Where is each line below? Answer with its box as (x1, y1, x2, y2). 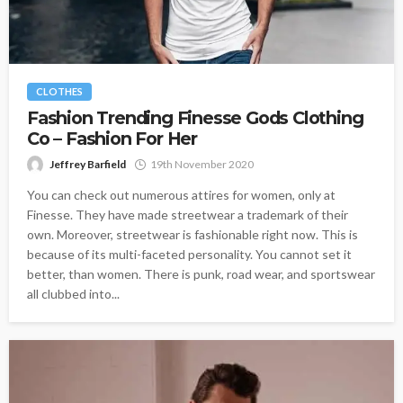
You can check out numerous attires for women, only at (27, 186, 336, 202)
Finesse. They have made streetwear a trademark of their (27, 206, 348, 222)
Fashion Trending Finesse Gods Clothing (27, 106, 363, 129)
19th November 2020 (150, 157, 254, 171)
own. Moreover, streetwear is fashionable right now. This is (27, 226, 358, 242)
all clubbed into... (27, 285, 120, 301)
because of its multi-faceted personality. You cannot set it (27, 246, 352, 262)
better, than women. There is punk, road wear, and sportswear (27, 265, 375, 282)
